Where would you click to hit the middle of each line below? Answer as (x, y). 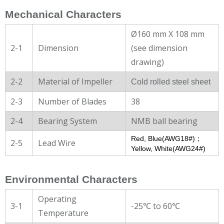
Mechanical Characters (63, 14)
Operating (57, 199)
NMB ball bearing (164, 121)
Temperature (63, 213)
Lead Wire (57, 143)
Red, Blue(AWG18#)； (166, 138)
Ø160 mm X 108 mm (168, 34)
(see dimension (159, 48)
